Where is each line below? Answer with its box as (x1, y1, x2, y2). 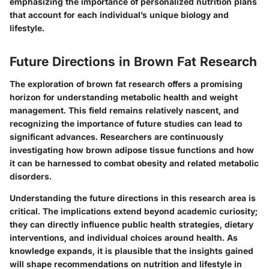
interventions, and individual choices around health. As (10, 232, 238, 243)
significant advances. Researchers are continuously (10, 131, 223, 142)
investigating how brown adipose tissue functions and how (10, 145, 254, 156)
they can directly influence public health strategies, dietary (10, 219, 253, 230)
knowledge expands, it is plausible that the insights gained (10, 246, 253, 256)
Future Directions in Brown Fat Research (10, 53, 257, 69)
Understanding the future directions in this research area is (10, 193, 256, 204)
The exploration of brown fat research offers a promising (10, 79, 243, 89)
